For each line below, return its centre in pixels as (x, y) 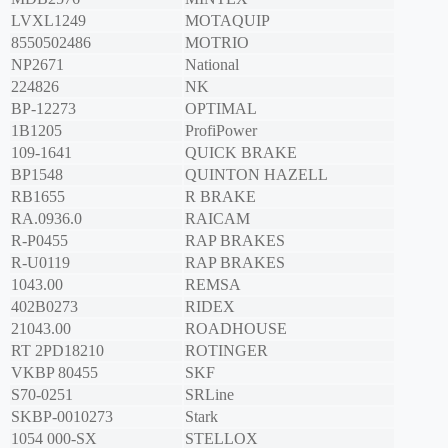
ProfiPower (221, 131)
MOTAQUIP (227, 21)
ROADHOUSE (236, 329)
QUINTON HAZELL (256, 175)
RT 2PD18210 (57, 351)
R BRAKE (220, 197)
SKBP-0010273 (62, 417)
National (212, 65)
